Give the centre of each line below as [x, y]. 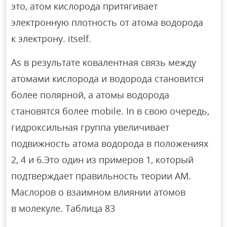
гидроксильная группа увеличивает [90, 127]
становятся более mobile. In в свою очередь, [110, 111]
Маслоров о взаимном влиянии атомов [99, 192]
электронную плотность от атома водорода [107, 22]
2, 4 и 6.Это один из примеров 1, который [103, 159]
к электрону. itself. [51, 38]
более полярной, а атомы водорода [90, 94]
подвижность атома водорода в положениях [110, 143]
